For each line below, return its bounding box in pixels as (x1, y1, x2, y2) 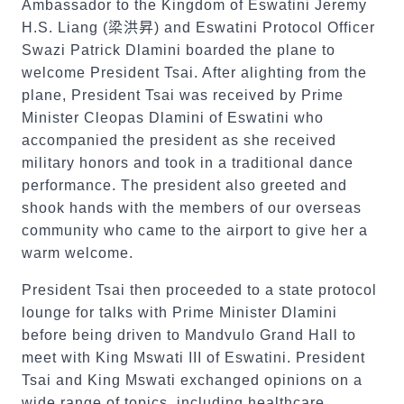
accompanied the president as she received (22, 133, 336, 148)
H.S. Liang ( (22, 20, 108, 35)
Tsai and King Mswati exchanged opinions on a (22, 372, 363, 388)
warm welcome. (22, 245, 133, 261)
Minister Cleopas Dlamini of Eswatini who (22, 110, 324, 125)
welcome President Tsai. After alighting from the (22, 65, 367, 80)
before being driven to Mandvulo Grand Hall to (22, 327, 356, 343)
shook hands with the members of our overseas (22, 200, 362, 216)
